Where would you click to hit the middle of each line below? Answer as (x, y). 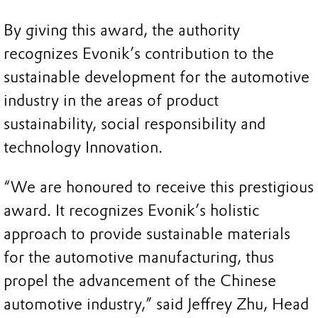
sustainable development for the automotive (157, 77)
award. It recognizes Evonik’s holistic (131, 210)
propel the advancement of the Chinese (140, 280)
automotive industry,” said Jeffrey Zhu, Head (156, 304)
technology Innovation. (83, 147)
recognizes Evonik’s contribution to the (139, 53)
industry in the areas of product (111, 100)
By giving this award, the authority (122, 30)
